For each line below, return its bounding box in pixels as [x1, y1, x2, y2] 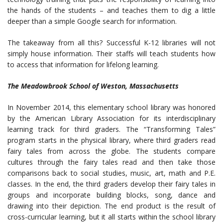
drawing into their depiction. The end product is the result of [7, 201, 216, 211]
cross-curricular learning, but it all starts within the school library [7, 212, 216, 222]
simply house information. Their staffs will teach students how [7, 49, 216, 58]
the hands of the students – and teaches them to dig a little [7, 5, 216, 15]
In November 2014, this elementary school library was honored [7, 103, 216, 112]
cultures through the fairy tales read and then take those [7, 157, 216, 167]
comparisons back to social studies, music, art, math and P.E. [7, 168, 216, 178]
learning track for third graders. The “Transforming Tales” [7, 124, 216, 134]
